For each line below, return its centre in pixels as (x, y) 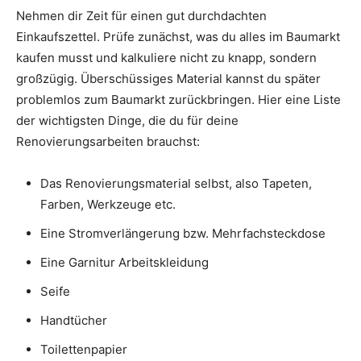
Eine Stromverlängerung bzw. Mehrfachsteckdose (183, 234)
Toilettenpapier (84, 350)
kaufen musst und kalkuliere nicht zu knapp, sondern (166, 58)
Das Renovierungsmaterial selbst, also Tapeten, (176, 184)
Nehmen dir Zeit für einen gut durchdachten (141, 16)
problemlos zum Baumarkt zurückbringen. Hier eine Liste (178, 100)
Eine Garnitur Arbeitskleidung (124, 263)
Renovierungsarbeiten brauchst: (108, 142)
